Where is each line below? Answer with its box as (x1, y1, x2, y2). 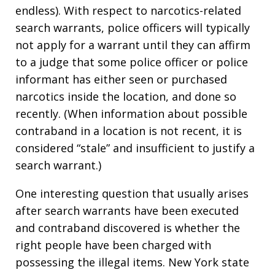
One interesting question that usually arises (15, 186, 249, 201)
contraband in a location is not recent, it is (15, 123, 242, 139)
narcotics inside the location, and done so (15, 89, 236, 104)
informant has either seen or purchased (15, 72, 227, 87)
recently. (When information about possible (15, 106, 247, 122)
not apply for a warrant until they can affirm (15, 37, 250, 53)
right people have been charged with (15, 238, 211, 253)
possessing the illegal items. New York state (15, 255, 249, 270)
